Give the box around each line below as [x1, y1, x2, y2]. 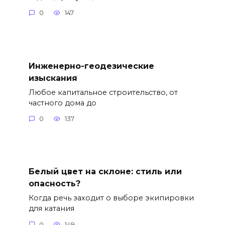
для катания [28, 204, 74, 213]
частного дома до [28, 98, 96, 107]
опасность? [28, 178, 80, 188]
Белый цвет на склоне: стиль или [28, 166, 182, 176]
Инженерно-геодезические [28, 61, 154, 71]
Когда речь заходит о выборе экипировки [28, 193, 194, 203]
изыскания [28, 73, 77, 83]
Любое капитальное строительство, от [28, 87, 178, 97]
